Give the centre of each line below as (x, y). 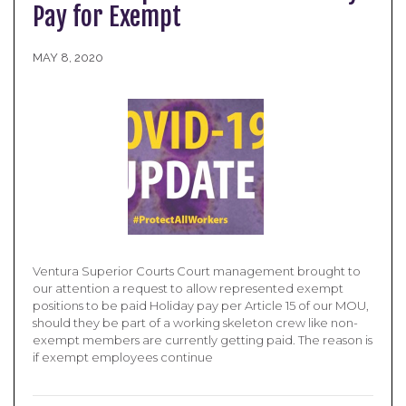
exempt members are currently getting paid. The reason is (203, 340)
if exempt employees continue (123, 357)
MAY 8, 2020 (68, 58)
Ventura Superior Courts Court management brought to (197, 271)
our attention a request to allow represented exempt (188, 288)
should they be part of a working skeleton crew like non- (195, 323)
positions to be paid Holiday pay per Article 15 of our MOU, (201, 305)
